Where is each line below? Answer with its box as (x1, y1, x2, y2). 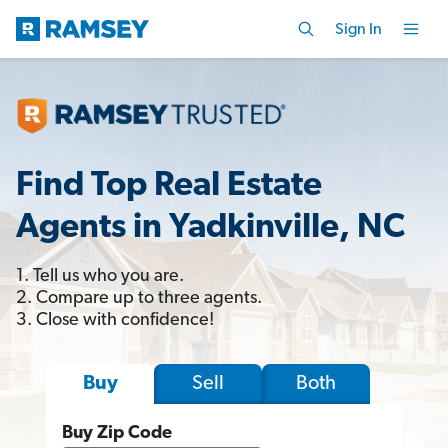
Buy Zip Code (62, 423, 172, 443)
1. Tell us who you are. (16, 266, 184, 286)
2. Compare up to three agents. (16, 288, 262, 308)
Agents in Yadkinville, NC (16, 210, 405, 246)
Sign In (335, 21, 382, 38)
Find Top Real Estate (16, 168, 322, 204)
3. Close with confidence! (16, 310, 214, 330)
